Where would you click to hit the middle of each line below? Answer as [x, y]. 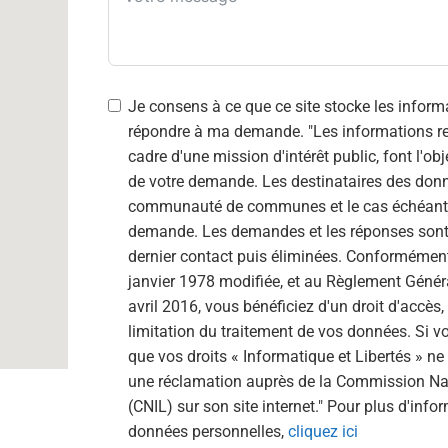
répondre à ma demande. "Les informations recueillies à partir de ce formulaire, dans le [218, 131]
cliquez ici [323, 431]
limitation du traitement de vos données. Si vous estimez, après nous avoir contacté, [271, 331]
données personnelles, [208, 431]
